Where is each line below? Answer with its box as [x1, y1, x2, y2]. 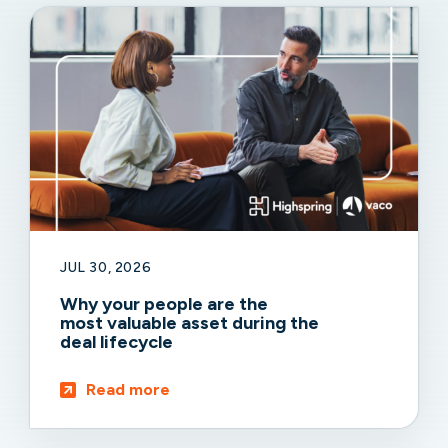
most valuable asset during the [60, 311, 319, 334]
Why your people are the [60, 292, 268, 315]
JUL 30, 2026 [60, 258, 152, 276]
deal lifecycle [60, 330, 177, 353]
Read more [86, 379, 170, 399]
